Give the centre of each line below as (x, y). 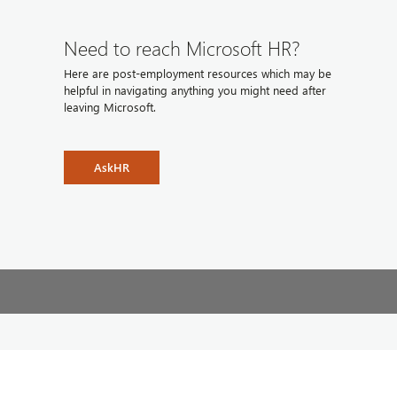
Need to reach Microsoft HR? (182, 47)
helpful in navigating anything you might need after (195, 90)
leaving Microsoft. (110, 106)
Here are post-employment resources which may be (198, 73)
